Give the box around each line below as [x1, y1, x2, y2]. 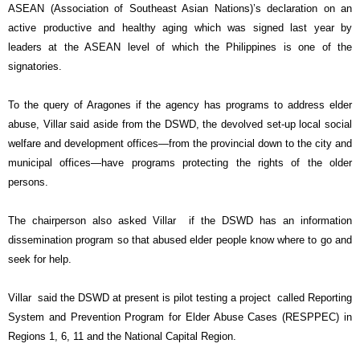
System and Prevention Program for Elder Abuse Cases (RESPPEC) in [8, 311, 352, 324]
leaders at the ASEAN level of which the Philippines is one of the [8, 41, 352, 54]
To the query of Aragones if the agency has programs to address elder [8, 99, 352, 112]
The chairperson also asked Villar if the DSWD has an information [8, 215, 352, 227]
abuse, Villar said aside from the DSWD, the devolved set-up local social [8, 118, 352, 131]
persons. [8, 176, 48, 189]
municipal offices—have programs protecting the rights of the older [8, 157, 352, 170]
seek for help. [8, 253, 72, 266]
